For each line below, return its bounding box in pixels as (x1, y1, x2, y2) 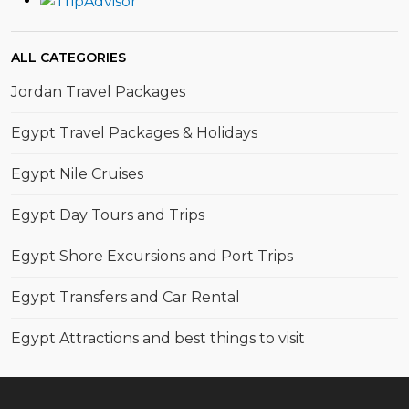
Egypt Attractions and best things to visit (11, 329, 305, 347)
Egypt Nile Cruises (11, 164, 143, 183)
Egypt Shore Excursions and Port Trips (11, 246, 293, 265)
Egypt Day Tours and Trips (11, 205, 204, 224)
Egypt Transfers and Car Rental (11, 288, 240, 306)
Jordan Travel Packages (11, 82, 185, 100)
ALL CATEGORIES (11, 48, 126, 66)
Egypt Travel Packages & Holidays (11, 123, 257, 142)
